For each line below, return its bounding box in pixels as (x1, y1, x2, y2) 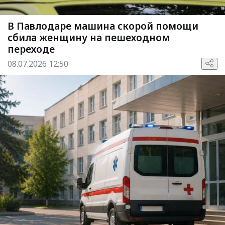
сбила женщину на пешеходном (8, 31, 170, 44)
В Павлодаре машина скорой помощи (8, 19, 198, 33)
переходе (8, 42, 55, 56)
